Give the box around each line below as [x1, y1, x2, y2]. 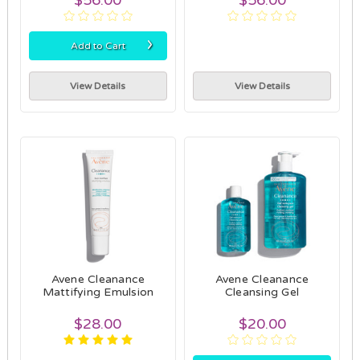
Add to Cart [70, 39, 125, 51]
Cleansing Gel [224, 284, 300, 299]
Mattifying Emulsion [42, 284, 154, 299]
